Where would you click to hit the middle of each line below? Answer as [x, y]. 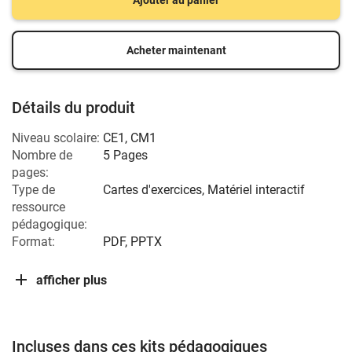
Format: [33, 242]
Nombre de [42, 155]
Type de [33, 190]
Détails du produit [73, 108]
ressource [38, 207]
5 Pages [125, 155]
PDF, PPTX [132, 242]
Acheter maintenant [176, 50]
